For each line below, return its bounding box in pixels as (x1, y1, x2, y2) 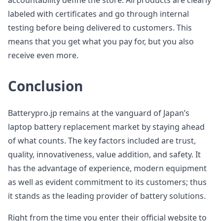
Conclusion (8, 76, 83, 95)
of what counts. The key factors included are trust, (8, 135, 196, 146)
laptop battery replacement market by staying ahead (8, 121, 205, 132)
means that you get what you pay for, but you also (8, 36, 194, 47)
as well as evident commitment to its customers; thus (8, 177, 207, 187)
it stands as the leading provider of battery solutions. (8, 190, 206, 201)
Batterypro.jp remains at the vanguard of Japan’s (8, 108, 189, 118)
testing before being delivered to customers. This (8, 22, 192, 33)
